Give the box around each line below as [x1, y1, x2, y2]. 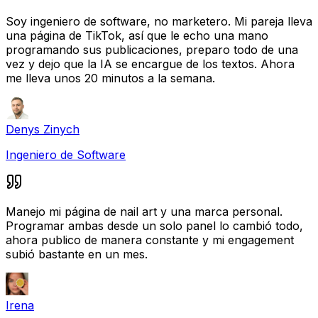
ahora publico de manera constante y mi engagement [6, 232, 294, 247]
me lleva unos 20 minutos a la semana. [6, 70, 215, 85]
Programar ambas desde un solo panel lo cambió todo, [6, 218, 303, 233]
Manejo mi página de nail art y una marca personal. [6, 204, 283, 219]
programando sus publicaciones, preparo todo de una [6, 42, 298, 57]
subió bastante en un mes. [6, 246, 148, 261]
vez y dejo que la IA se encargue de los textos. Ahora [6, 56, 295, 71]
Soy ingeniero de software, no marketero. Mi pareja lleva [6, 13, 312, 28]
